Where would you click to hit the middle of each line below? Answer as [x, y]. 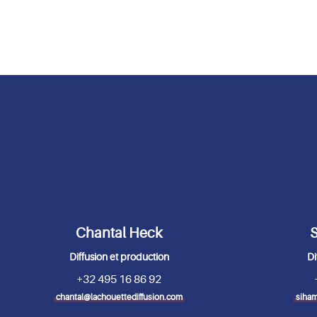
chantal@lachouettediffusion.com [119, 297]
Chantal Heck [119, 233]
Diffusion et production [119, 257]
